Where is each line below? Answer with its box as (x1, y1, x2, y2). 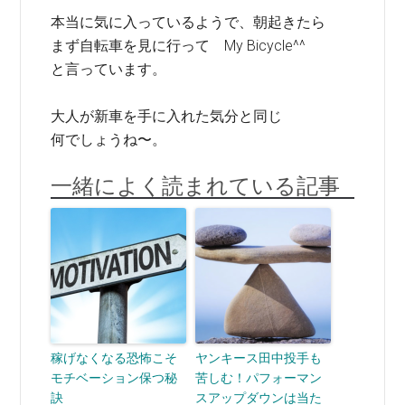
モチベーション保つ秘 (51, 371, 178, 385)
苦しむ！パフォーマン (195, 371, 323, 385)
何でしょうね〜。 (51, 131, 167, 148)
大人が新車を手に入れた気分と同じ (51, 108, 283, 125)
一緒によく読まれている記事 (51, 173, 341, 199)
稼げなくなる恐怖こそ (51, 351, 178, 365)
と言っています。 (51, 61, 167, 78)
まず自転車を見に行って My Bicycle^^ (51, 37, 306, 54)
